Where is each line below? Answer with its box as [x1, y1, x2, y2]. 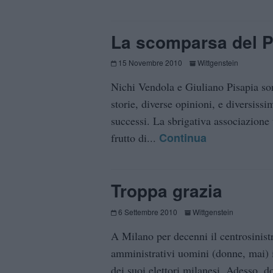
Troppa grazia [111, 178, 222, 204]
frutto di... [111, 130, 159, 146]
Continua [159, 130, 207, 146]
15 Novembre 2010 [118, 57, 182, 68]
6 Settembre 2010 [118, 206, 177, 217]
